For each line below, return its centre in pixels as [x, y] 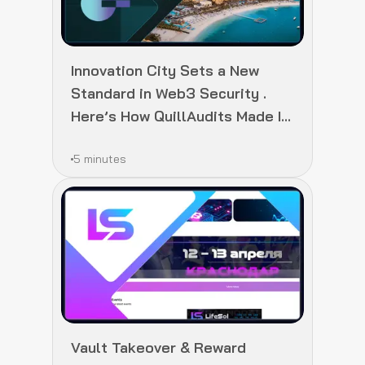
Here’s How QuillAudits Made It [179, 116]
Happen [97, 139]
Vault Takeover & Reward [158, 347]
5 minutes [100, 159]
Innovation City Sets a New [165, 70]
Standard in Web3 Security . [169, 93]
